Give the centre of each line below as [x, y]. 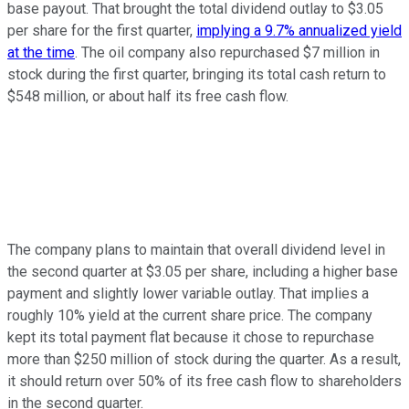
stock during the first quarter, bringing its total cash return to [197, 74]
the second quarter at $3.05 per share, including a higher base [203, 271]
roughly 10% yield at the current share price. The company [190, 315]
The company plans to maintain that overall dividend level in [196, 249]
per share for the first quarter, [102, 30]
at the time [41, 52]
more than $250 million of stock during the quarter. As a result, [204, 359]
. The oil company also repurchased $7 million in [227, 52]
